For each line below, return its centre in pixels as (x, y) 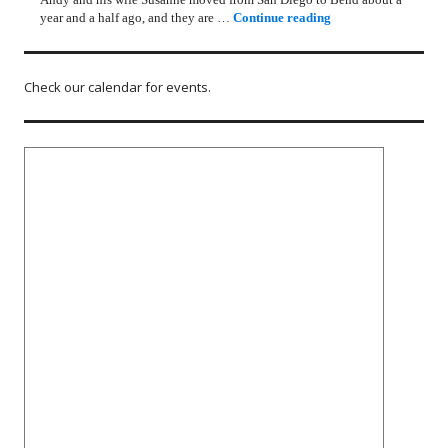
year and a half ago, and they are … (137, 18)
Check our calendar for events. (117, 87)
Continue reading (282, 18)
